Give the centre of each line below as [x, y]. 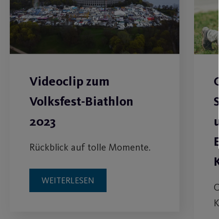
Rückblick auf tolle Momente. [90, 147]
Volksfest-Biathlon [81, 101]
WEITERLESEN [68, 180]
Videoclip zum [69, 81]
